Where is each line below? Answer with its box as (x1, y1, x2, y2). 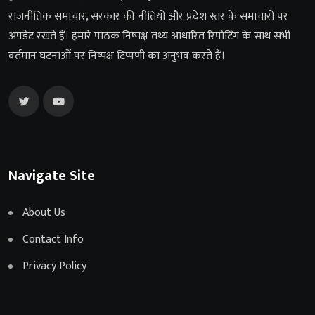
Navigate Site (8, 164, 95, 188)
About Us (22, 203, 65, 223)
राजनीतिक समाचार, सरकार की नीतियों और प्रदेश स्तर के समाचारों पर (8, 7, 288, 27)
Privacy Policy (22, 257, 86, 276)
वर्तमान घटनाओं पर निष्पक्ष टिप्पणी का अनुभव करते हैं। (8, 46, 225, 66)
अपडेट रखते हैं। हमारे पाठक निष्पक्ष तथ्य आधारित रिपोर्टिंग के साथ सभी (8, 27, 290, 46)
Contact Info (22, 230, 84, 250)
